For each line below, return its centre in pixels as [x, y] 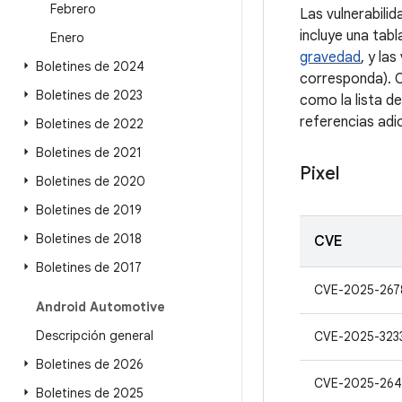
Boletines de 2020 [91, 181]
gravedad [330, 57]
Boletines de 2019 [89, 210]
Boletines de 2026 [90, 364]
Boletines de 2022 [90, 124]
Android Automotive [100, 307]
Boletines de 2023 [89, 95]
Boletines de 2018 [89, 239]
